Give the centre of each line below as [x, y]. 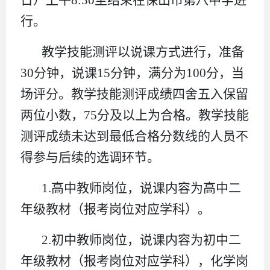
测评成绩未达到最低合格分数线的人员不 [134, 136]
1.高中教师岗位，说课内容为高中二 [142, 188]
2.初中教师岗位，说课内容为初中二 [142, 240]
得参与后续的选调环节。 [90, 157]
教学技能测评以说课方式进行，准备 [143, 52]
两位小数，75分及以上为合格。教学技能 [135, 115]
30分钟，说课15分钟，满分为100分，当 [132, 73]
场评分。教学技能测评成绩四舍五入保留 [134, 94]
